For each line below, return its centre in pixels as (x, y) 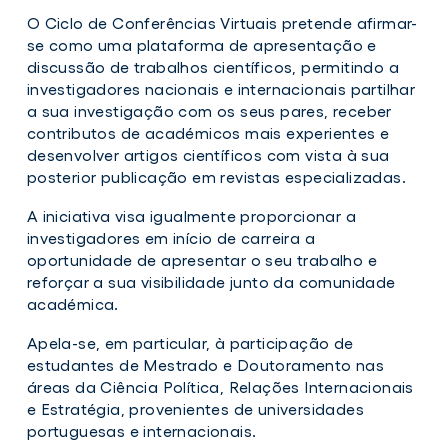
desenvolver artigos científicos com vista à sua (208, 154)
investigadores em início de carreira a (171, 237)
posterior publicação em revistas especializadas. (216, 176)
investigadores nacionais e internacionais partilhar (221, 88)
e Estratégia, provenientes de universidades (195, 408)
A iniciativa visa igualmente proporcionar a (191, 215)
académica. (72, 303)
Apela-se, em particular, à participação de (190, 342)
